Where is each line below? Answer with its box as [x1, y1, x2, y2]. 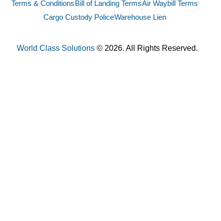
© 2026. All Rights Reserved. [96, 44, 198, 53]
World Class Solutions [16, 44, 95, 53]
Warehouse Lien [114, 13, 166, 22]
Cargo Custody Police [43, 13, 114, 22]
